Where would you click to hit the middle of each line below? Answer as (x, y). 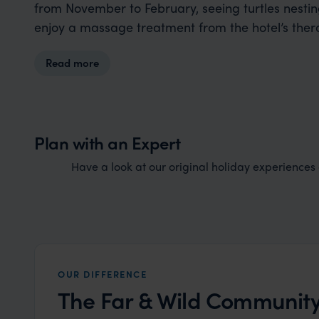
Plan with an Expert (108, 142)
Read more (72, 63)
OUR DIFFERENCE (102, 274)
